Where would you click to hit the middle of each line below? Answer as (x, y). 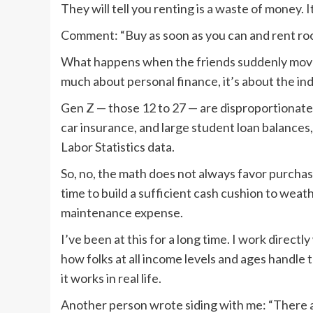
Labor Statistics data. (118, 147)
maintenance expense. (122, 213)
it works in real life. (111, 278)
